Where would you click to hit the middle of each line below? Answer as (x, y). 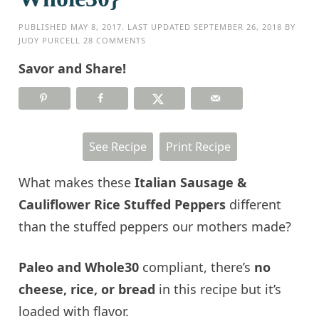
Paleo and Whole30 (79, 267)
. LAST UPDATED (158, 26)
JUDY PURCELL (50, 40)
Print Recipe (198, 146)
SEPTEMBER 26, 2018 (238, 26)
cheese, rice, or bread (87, 289)
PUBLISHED (45, 26)
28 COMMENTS (115, 40)
